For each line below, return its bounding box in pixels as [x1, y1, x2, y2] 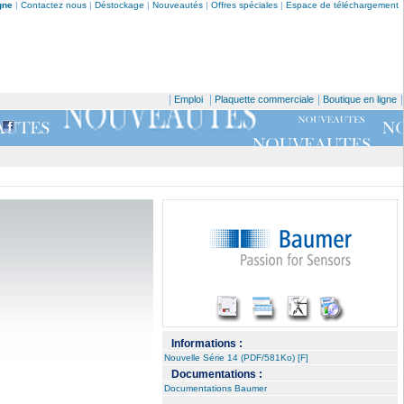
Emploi [174, 94, 203, 105]
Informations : [171, 337, 243, 350]
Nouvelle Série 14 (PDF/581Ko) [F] [164, 353, 308, 363]
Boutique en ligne [323, 94, 397, 105]
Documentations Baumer [164, 383, 267, 393]
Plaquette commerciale [215, 94, 314, 105]
